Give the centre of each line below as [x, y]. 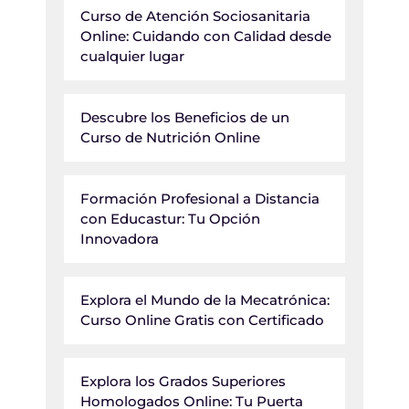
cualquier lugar [132, 56]
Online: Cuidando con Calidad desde [206, 36]
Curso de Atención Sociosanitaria [195, 16]
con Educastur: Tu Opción [170, 219]
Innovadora [120, 239]
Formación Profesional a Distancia [200, 199]
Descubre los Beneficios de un [185, 117]
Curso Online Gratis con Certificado [202, 320]
